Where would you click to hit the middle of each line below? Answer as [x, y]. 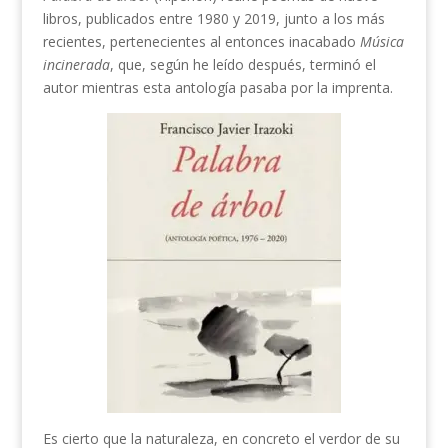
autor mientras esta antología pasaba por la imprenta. [217, 88]
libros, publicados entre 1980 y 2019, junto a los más [213, 19]
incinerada [76, 65]
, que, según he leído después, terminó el [242, 65]
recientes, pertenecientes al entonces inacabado [201, 42]
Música [381, 42]
